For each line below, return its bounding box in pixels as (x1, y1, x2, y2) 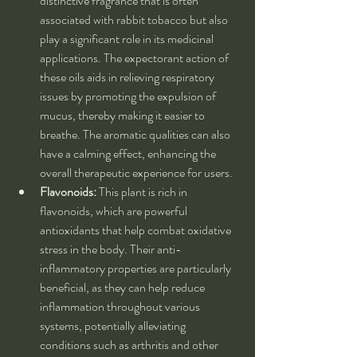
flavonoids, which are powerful (40, 202, 190, 221)
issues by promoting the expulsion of (40, 87, 218, 106)
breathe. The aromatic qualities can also (40, 125, 233, 144)
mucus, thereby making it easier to (40, 106, 207, 125)
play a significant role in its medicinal (40, 29, 216, 49)
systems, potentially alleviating (40, 316, 188, 335)
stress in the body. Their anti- (40, 240, 182, 259)
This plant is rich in (96, 182, 190, 202)
